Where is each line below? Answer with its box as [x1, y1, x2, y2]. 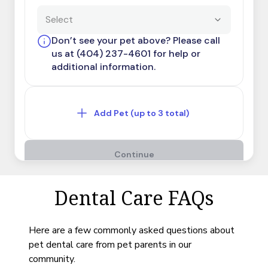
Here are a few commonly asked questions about [29, 224, 234, 237]
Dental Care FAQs [54, 184, 214, 215]
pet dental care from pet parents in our [29, 238, 191, 252]
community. [29, 252, 75, 266]
